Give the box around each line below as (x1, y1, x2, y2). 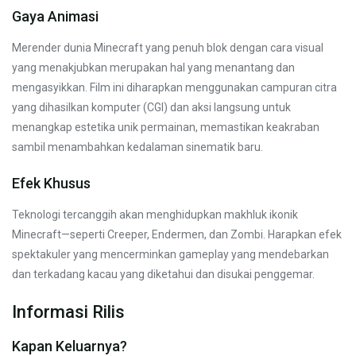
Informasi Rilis (12, 301, 125, 322)
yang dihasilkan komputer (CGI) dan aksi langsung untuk (12, 100, 291, 114)
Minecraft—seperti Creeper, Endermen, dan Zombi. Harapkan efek (12, 227, 342, 241)
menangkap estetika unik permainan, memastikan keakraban (12, 120, 319, 133)
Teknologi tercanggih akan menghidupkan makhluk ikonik (12, 207, 298, 221)
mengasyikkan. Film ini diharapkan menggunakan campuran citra (12, 80, 337, 94)
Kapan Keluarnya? (12, 337, 127, 354)
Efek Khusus (12, 174, 91, 192)
